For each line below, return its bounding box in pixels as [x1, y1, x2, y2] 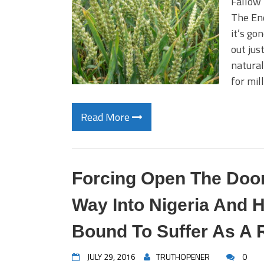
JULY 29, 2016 [87, 250, 136, 263]
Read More [81, 109, 132, 125]
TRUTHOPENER [156, 250, 210, 263]
